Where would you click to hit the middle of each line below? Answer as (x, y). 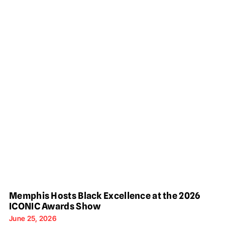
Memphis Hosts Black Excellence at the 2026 (105, 196)
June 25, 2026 (33, 218)
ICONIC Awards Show (55, 206)
